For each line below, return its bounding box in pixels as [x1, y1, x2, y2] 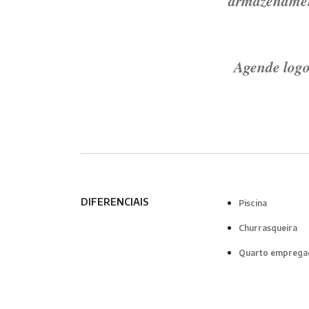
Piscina [238, 198, 267, 209]
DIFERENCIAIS [81, 196, 148, 208]
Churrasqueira [238, 223, 297, 234]
